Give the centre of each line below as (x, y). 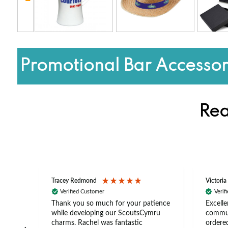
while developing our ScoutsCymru (106, 213)
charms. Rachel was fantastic (97, 223)
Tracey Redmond (74, 181)
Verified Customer (82, 192)
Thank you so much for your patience (111, 203)
